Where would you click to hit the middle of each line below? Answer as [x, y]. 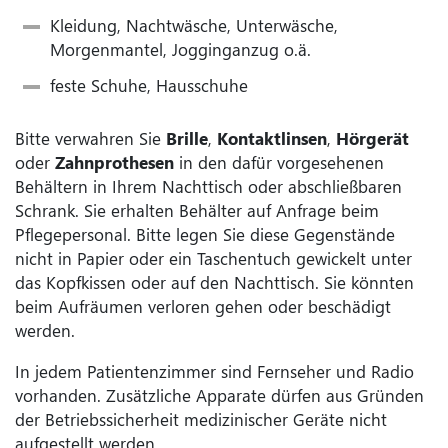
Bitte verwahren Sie [90, 139]
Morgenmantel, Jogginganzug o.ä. [181, 50]
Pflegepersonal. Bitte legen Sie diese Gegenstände [205, 235]
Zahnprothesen [114, 163]
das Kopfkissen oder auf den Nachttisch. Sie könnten [214, 283]
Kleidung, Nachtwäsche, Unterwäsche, [194, 26]
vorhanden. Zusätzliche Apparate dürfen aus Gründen [219, 395]
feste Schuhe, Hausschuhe [149, 85]
